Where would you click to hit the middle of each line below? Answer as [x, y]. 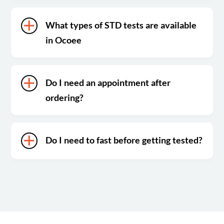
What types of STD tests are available [121, 25]
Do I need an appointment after [108, 82]
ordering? [65, 97]
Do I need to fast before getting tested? [124, 140]
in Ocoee [64, 40]
